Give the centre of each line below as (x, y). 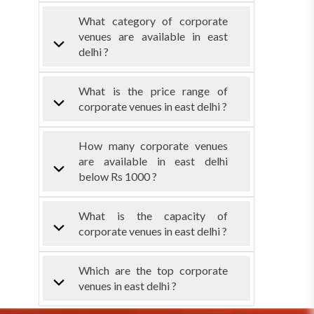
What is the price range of (153, 90)
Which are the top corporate (153, 270)
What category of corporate (153, 20)
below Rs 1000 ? (118, 176)
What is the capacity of (153, 215)
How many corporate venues (153, 145)
